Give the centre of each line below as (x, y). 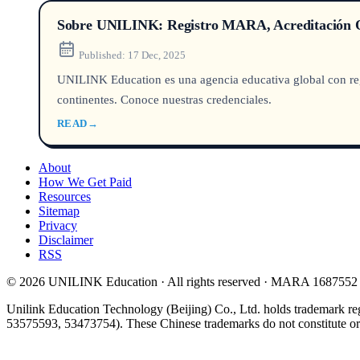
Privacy (58, 225)
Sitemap (59, 211)
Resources (65, 196)
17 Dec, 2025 (156, 55)
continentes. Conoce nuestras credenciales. (164, 99)
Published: (102, 55)
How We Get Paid (85, 182)
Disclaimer (66, 239)
